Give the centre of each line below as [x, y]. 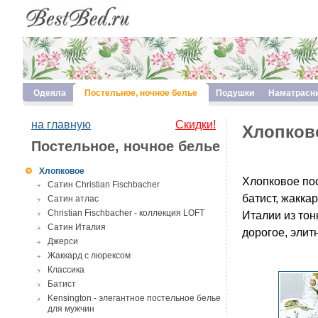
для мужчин [71, 310]
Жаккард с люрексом [89, 256]
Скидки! [196, 125]
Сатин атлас [73, 199]
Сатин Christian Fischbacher [104, 185]
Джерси [63, 241]
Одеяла [50, 93]
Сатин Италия [77, 227]
